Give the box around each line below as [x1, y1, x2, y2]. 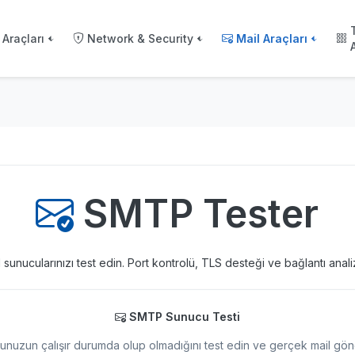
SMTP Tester [83, 190, 319, 237]
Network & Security [87, 31, 194, 45]
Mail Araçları [236, 31, 308, 45]
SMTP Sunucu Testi [128, 310, 240, 323]
